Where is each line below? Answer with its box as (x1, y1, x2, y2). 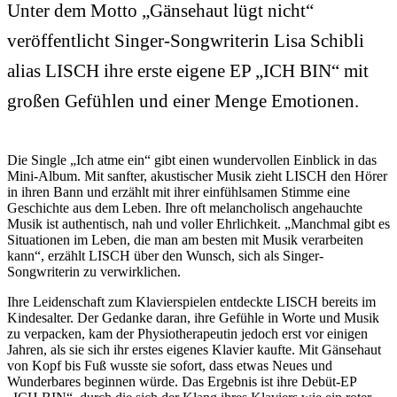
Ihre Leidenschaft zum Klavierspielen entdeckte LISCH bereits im (7, 293, 376, 309)
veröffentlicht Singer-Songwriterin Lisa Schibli (7, 30, 364, 51)
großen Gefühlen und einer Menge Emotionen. (7, 90, 363, 112)
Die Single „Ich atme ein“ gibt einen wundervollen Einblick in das (7, 152, 377, 167)
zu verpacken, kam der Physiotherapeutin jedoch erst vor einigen (7, 325, 368, 341)
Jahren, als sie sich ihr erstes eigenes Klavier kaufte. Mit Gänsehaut (7, 341, 381, 357)
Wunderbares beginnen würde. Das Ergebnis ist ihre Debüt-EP (7, 373, 356, 389)
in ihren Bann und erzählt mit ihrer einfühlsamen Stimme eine (7, 183, 350, 199)
